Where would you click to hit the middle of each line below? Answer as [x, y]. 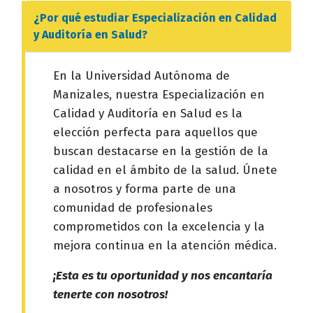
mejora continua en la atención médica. [165, 245]
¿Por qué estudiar [83, 17]
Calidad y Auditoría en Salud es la [148, 113]
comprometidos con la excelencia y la [159, 226]
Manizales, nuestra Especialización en [159, 94]
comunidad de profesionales [133, 208]
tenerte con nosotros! [110, 294]
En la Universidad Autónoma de [141, 75]
